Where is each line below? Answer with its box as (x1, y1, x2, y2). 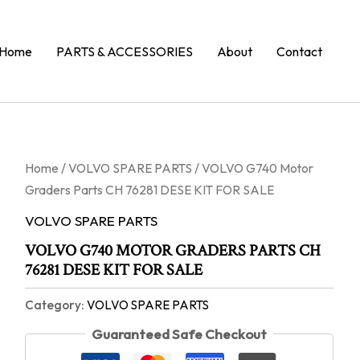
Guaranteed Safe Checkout (91, 325, 267, 342)
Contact (276, 43, 322, 59)
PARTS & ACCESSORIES (56, 43, 193, 59)
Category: (24, 297, 87, 313)
